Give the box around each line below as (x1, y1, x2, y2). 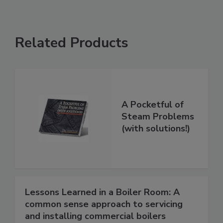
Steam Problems (121, 111, 194, 123)
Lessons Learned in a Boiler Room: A (25, 186, 180, 199)
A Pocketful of (121, 99, 184, 111)
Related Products (15, 33, 128, 53)
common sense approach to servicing (25, 198, 183, 211)
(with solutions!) (121, 122, 190, 135)
